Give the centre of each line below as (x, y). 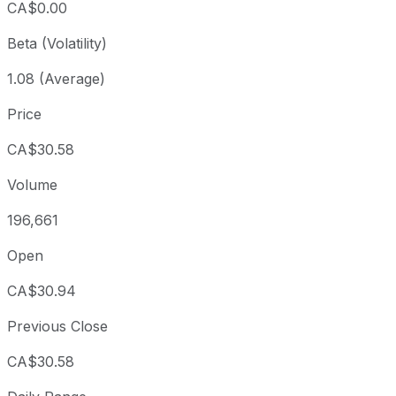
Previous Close (57, 327)
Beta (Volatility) (57, 44)
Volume (32, 185)
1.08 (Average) (56, 79)
